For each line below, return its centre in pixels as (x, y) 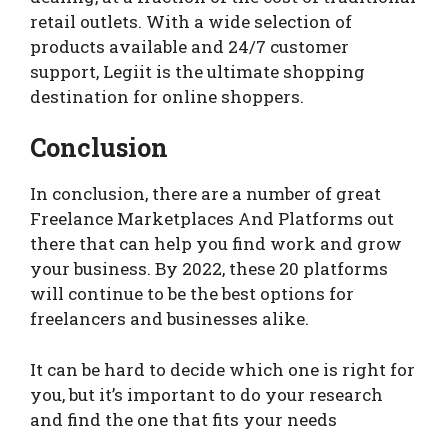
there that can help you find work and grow (216, 244)
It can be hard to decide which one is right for (222, 369)
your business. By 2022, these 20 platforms (209, 269)
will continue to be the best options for (192, 294)
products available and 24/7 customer (189, 46)
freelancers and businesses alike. (169, 319)
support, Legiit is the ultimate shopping (197, 71)
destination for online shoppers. (167, 96)
